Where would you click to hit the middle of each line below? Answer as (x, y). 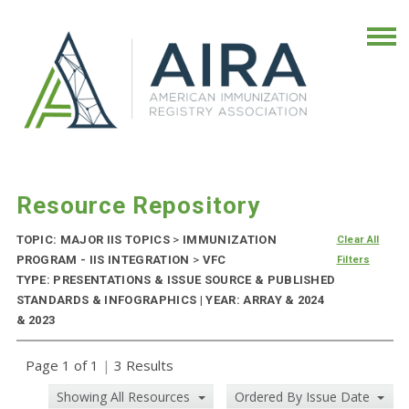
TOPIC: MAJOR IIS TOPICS (94, 240)
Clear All (358, 240)
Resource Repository (138, 206)
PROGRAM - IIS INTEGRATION (104, 260)
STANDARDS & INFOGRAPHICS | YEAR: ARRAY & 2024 (170, 300)
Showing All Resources (126, 397)
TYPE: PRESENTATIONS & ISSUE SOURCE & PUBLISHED (176, 280)
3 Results (142, 366)
